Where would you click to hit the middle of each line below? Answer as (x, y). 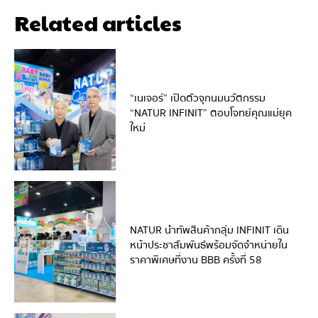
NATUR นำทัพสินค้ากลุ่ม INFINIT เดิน (209, 230)
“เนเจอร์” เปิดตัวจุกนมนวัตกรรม (197, 98)
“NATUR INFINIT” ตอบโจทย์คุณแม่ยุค (210, 113)
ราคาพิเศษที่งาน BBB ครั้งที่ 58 (196, 260)
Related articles (98, 22)
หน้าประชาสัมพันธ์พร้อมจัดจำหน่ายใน (208, 245)
